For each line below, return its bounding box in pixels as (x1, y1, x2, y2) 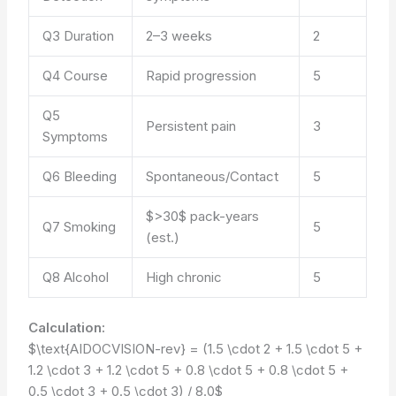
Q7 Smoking (42, 217, 117, 235)
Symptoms (42, 127, 109, 145)
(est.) (146, 228, 180, 246)
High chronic (146, 268, 223, 286)
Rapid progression (146, 66, 257, 84)
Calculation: (28, 319, 106, 337)
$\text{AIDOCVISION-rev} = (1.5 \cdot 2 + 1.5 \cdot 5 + (28, 340, 363, 358)
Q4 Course (42, 66, 109, 84)
